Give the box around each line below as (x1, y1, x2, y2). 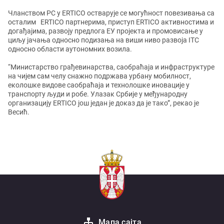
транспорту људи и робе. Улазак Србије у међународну (8, 90, 187, 98)
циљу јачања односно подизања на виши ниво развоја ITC (8, 36, 199, 44)
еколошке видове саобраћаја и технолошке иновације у (8, 81, 189, 89)
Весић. (8, 108, 29, 116)
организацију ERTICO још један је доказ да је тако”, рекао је (8, 99, 199, 107)
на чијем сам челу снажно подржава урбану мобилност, (8, 72, 191, 80)
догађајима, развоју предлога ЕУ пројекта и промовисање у (8, 27, 203, 35)
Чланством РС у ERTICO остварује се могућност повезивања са (8, 9, 214, 17)
